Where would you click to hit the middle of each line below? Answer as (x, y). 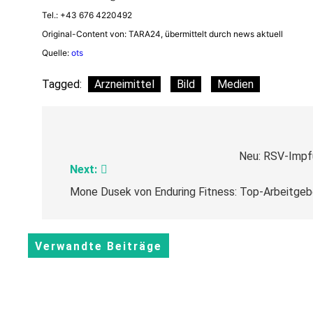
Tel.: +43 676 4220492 (87, 15)
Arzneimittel (124, 84)
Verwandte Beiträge (99, 247)
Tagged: (63, 84)
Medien (235, 84)
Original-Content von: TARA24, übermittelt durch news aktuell (162, 34)
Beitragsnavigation (127, 136)
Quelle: (57, 53)
